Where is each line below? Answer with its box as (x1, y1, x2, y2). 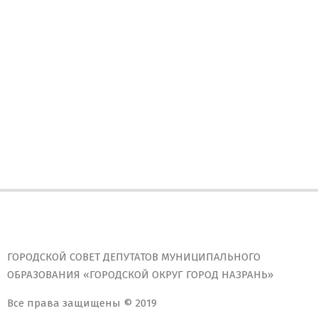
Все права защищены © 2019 (7, 297, 157, 310)
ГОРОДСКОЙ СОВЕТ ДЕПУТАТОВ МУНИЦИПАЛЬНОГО (7, 251, 261, 264)
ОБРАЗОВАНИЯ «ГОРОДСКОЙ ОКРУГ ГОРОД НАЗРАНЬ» (7, 268, 273, 282)
